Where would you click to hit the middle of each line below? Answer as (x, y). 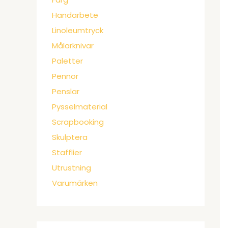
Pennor (65, 76)
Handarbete (75, 15)
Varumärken (75, 183)
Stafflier (67, 153)
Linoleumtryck (78, 31)
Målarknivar (73, 46)
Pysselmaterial (80, 107)
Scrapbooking (78, 122)
